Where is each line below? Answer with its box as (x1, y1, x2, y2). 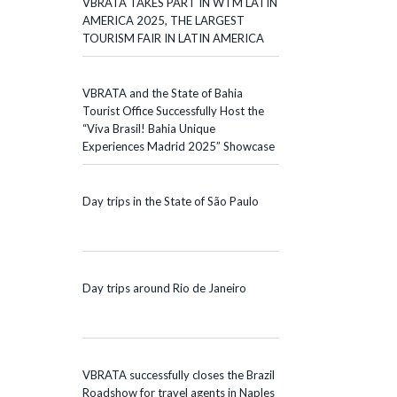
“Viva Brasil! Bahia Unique (82, 121, 215, 136)
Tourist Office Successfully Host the (82, 103, 264, 118)
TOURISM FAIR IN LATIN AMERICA (82, 30, 264, 45)
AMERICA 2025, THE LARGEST (82, 12, 245, 27)
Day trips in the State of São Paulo (82, 193, 259, 208)
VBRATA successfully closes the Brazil (82, 367, 275, 382)
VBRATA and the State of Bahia (82, 85, 243, 100)
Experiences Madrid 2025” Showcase (82, 138, 275, 153)
